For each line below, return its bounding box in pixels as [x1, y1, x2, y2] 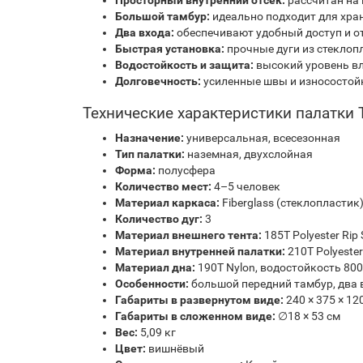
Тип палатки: [115, 147, 185, 161]
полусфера [156, 164, 216, 177]
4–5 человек [211, 180, 280, 194]
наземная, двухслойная [185, 147, 313, 161]
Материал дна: [115, 261, 195, 275]
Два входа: [115, 26, 174, 40]
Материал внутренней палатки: [115, 245, 285, 258]
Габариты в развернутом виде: [115, 293, 284, 307]
